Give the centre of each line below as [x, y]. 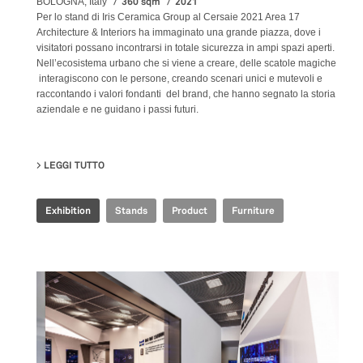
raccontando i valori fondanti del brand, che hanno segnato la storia [186, 94]
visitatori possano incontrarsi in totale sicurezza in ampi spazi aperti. [186, 48]
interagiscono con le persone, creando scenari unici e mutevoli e [179, 79]
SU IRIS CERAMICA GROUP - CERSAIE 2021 [204, 166]
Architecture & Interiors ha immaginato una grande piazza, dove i [179, 33]
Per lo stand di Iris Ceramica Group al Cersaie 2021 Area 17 [168, 17]
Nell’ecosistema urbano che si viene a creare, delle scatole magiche [186, 64]
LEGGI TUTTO [74, 166]
